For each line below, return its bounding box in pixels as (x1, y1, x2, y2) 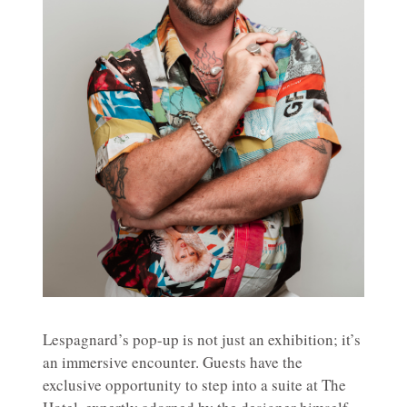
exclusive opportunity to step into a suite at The (43, 374, 346, 396)
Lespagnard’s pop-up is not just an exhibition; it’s (43, 329, 361, 351)
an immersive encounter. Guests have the (43, 352, 303, 373)
